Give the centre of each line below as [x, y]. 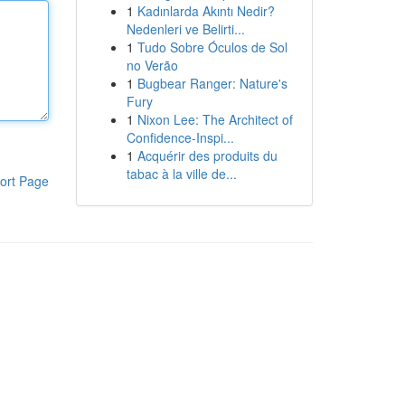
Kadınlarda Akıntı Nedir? [206, 11]
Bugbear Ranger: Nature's [212, 83]
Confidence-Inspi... [180, 137]
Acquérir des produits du [207, 155]
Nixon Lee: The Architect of [215, 119]
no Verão [152, 65]
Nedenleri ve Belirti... [185, 29]
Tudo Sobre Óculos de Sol [212, 47]
